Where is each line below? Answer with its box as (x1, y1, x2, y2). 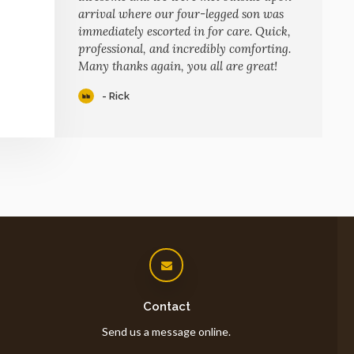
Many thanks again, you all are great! (78, 58, 277, 73)
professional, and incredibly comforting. (78, 40, 291, 56)
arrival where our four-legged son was (78, 6, 284, 21)
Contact (142, 299, 190, 314)
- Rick (102, 90, 130, 102)
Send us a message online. (102, 324, 232, 338)
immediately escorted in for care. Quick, (78, 23, 291, 39)
